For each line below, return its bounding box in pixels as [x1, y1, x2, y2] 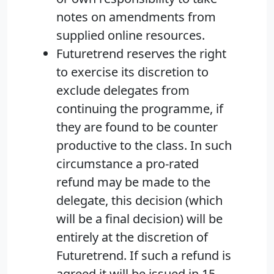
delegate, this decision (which [56, 192, 223, 209]
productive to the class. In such [56, 137, 232, 154]
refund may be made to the [56, 174, 210, 191]
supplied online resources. [56, 27, 205, 44]
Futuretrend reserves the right [56, 45, 226, 62]
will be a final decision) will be [56, 210, 223, 228]
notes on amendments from [56, 9, 216, 26]
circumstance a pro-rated [56, 155, 199, 172]
